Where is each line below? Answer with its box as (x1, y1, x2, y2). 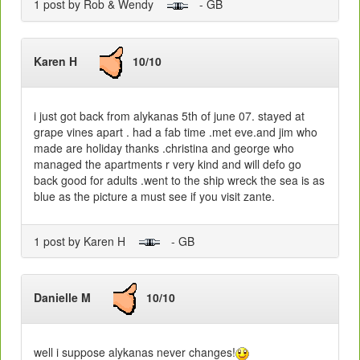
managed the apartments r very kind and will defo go (34, 155, 301, 172)
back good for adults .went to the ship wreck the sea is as (34, 171, 325, 188)
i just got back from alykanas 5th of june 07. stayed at (34, 107, 305, 124)
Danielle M (34, 288, 113, 305)
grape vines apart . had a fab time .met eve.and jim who (34, 123, 317, 140)
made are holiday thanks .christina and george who (34, 139, 294, 156)
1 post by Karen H (34, 232, 138, 249)
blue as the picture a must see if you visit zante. (34, 187, 275, 204)
